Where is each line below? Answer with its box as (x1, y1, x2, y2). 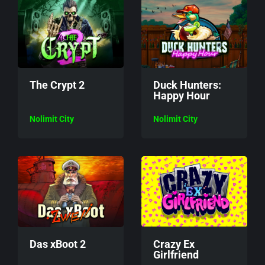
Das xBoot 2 (30, 237, 86, 250)
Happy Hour (153, 89, 210, 102)
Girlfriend (153, 248, 199, 261)
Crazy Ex (153, 237, 195, 250)
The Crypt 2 (30, 79, 85, 92)
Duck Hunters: (153, 79, 221, 92)
